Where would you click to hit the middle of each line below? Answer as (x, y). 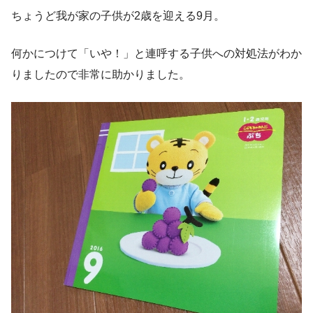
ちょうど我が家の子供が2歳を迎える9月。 (118, 16)
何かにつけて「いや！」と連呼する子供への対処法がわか (156, 54)
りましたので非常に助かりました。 (101, 75)
